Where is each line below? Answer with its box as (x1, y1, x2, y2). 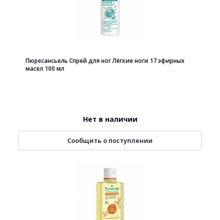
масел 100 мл (26, 64, 64, 73)
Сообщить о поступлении (67, 136, 153, 145)
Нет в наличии (82, 114, 137, 124)
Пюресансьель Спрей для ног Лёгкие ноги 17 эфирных (26, 56, 185, 65)
